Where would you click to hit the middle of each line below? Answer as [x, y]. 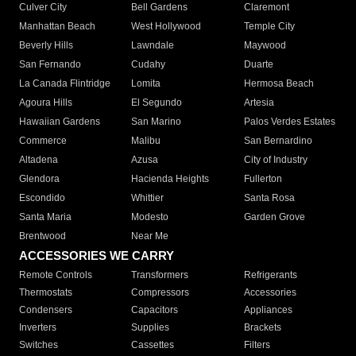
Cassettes [153, 345]
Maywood [265, 46]
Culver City [43, 8]
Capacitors [155, 310]
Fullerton [263, 179]
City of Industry [275, 160]
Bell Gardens [160, 8]
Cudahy [149, 65]
